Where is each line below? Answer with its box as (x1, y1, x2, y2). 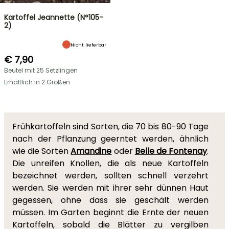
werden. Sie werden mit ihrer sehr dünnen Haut (12, 182, 209, 194)
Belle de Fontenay (134, 145, 208, 157)
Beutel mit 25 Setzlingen (4, 66, 78, 75)
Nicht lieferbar (71, 41, 106, 48)
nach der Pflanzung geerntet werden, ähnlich (12, 133, 209, 145)
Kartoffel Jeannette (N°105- (4, 12, 103, 22)
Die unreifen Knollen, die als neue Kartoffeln (12, 157, 209, 169)
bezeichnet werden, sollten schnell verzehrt (12, 170, 209, 181)
